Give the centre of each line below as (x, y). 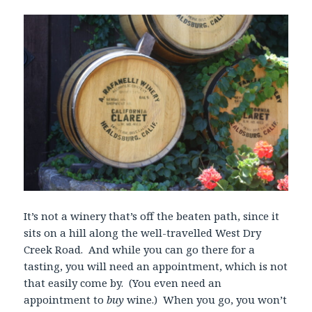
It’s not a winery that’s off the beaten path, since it (152, 216)
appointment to (65, 299)
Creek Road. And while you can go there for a (140, 249)
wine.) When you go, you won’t (206, 299)
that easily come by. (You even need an (123, 282)
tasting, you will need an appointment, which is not (156, 266)
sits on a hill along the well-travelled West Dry (143, 232)
